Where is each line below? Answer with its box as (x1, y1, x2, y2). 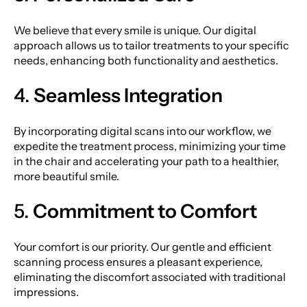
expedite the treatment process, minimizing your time (14, 138, 286, 153)
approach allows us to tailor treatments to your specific (14, 38, 289, 52)
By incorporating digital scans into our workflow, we (14, 123, 271, 138)
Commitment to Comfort (33, 199, 257, 223)
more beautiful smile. (14, 169, 119, 183)
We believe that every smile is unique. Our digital (14, 23, 256, 37)
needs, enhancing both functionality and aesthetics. (14, 53, 278, 67)
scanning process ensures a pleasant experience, (14, 254, 262, 269)
